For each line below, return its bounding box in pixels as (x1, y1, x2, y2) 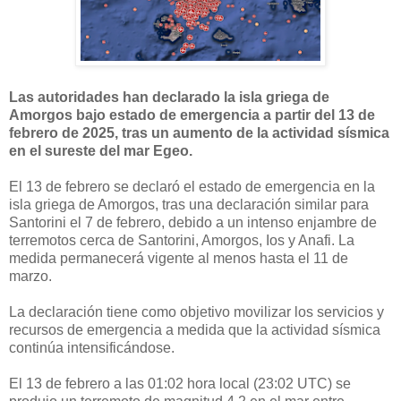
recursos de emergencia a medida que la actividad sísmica (9, 321, 380, 337)
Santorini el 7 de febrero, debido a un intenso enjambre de (9, 214, 377, 230)
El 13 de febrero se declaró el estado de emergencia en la (9, 178, 375, 194)
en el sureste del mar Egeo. (9, 142, 192, 158)
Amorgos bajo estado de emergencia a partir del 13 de (9, 107, 375, 123)
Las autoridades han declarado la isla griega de (9, 89, 329, 105)
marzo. (9, 268, 52, 284)
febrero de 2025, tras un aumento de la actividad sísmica (9, 124, 389, 141)
